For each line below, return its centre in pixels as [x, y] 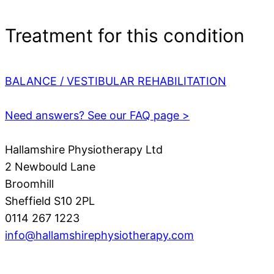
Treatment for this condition [125, 36]
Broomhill [29, 184]
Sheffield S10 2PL [50, 201]
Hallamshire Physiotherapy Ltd [84, 150]
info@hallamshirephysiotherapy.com [99, 235]
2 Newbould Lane [50, 167]
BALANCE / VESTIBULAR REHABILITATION [116, 81]
